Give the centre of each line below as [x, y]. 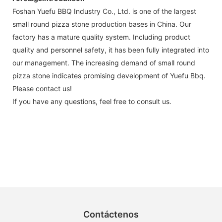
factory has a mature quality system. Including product [101, 37]
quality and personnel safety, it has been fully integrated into [111, 50]
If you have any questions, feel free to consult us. [92, 101]
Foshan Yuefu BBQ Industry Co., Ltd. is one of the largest [104, 11]
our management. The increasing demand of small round [104, 62]
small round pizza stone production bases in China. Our [102, 24]
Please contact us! [42, 88]
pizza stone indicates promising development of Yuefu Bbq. [109, 75]
